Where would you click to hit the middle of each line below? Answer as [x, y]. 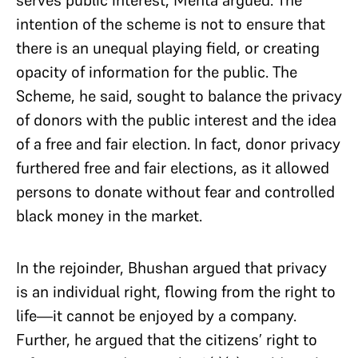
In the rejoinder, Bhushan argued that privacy [171, 268]
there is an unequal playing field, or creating [168, 48]
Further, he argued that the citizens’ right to [167, 340]
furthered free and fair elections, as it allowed [173, 168]
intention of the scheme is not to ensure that [171, 24]
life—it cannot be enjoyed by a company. [156, 316]
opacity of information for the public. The [157, 72]
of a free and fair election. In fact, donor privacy [178, 144]
